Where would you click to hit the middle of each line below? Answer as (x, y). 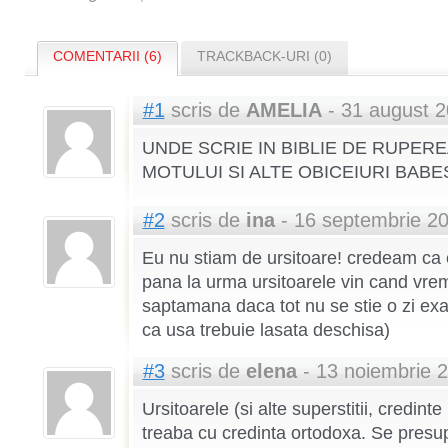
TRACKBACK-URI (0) (264, 56)
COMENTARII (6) (107, 56)
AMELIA (283, 110)
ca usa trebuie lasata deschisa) (265, 330)
